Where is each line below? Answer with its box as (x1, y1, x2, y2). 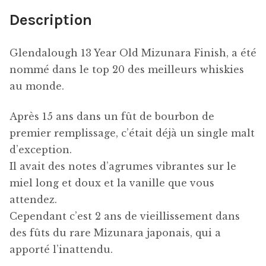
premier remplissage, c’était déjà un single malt (9, 126, 255, 139)
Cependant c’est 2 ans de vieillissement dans (9, 210, 240, 222)
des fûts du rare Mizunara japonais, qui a (9, 226, 221, 239)
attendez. (9, 193, 57, 205)
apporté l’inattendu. (9, 243, 113, 255)
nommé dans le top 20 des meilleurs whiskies (9, 64, 244, 76)
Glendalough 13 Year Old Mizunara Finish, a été (9, 47, 256, 59)
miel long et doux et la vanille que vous (9, 176, 214, 189)
